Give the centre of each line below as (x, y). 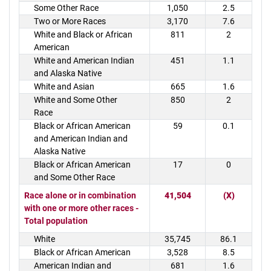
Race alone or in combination (80, 195)
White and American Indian (84, 60)
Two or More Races (70, 21)
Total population (56, 221)
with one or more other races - (81, 208)
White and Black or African (83, 34)
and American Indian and (81, 139)
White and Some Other (76, 100)
